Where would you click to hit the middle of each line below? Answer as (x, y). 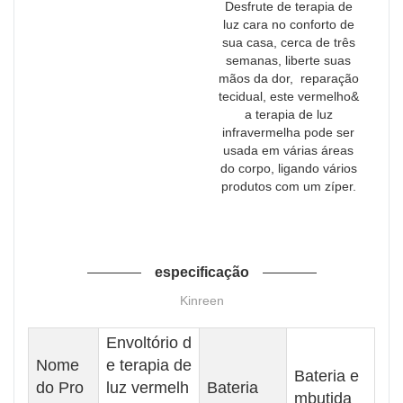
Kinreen (201, 300)
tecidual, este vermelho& (288, 96)
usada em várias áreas (288, 150)
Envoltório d (149, 342)
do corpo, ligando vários (288, 168)
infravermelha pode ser (288, 132)
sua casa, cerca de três (288, 42)
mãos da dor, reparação (288, 78)
